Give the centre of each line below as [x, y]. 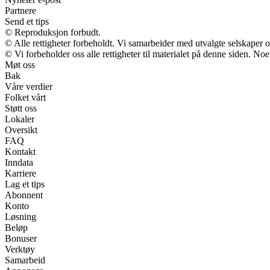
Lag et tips [25, 184]
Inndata [19, 162]
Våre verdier [29, 86]
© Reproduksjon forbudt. [53, 32]
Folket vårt [25, 97]
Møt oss [20, 64]
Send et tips [27, 21]
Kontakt [20, 151]
